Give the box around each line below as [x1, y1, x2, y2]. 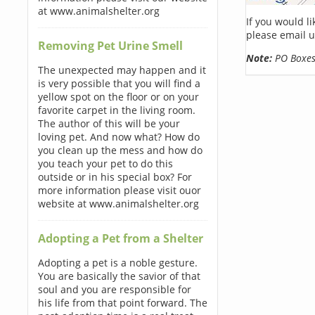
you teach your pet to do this [37, 157, 173, 170]
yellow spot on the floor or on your [37, 90, 199, 103]
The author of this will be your [37, 117, 180, 130]
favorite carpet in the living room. [37, 103, 195, 117]
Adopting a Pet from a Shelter [37, 231, 203, 246]
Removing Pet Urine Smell [37, 38, 183, 53]
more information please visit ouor [37, 184, 201, 197]
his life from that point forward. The [37, 296, 207, 309]
